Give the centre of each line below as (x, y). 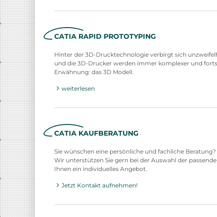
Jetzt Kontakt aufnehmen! (100, 186)
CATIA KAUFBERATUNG (96, 133)
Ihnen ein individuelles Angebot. (101, 169)
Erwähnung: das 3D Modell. (94, 72)
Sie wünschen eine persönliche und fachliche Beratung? (135, 152)
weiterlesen (78, 88)
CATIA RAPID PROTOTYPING (105, 36)
